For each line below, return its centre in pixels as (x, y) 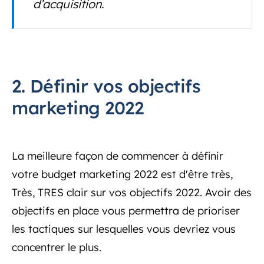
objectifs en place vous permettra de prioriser (126, 210)
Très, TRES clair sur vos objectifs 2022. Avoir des (132, 192)
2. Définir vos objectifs (106, 86)
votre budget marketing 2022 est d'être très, (122, 174)
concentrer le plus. (57, 247)
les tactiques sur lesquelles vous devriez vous (124, 229)
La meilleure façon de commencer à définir (118, 156)
